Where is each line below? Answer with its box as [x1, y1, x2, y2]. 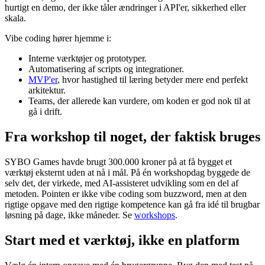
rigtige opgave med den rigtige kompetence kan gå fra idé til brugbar [5, 199, 260, 209]
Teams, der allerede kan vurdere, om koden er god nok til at [28, 95, 250, 106]
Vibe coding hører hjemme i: [5, 33, 111, 43]
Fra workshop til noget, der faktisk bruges [5, 128, 260, 144]
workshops [134, 209, 175, 220]
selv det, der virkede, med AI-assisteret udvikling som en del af [5, 177, 238, 188]
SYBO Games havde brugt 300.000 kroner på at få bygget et [5, 156, 232, 167]
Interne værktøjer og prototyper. [28, 53, 147, 63]
